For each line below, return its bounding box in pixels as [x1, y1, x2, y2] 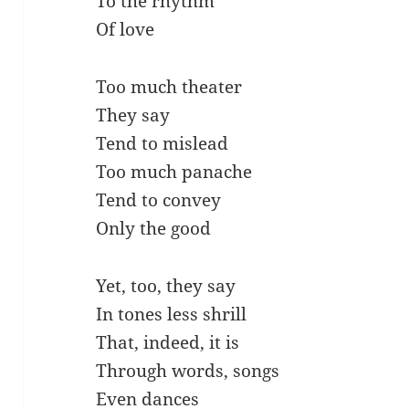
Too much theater [96, 75, 243, 100]
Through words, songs [96, 359, 280, 383]
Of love [96, 17, 155, 42]
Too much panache [96, 160, 253, 184]
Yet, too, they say [96, 274, 236, 299]
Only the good [96, 216, 212, 241]
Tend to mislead [96, 131, 229, 156]
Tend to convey [96, 188, 222, 213]
